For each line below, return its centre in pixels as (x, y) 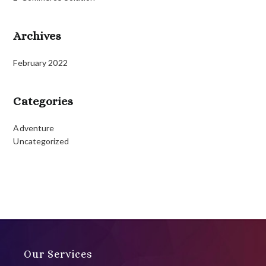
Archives (37, 36)
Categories (43, 101)
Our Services (58, 254)
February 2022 (40, 62)
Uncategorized (41, 141)
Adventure (34, 128)
